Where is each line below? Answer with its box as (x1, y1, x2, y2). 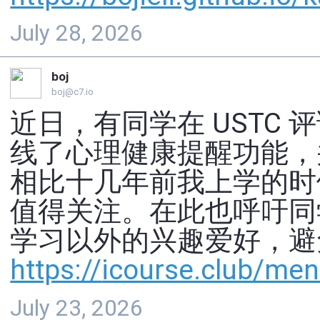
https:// (10, 254, 102, 286)
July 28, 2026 (10, 19, 144, 46)
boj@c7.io (51, 86, 94, 97)
